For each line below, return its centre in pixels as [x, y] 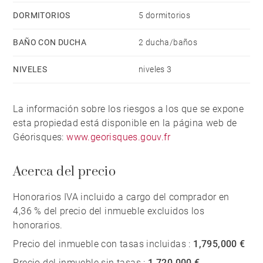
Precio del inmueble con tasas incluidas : [103, 244]
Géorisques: [40, 137]
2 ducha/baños [168, 42]
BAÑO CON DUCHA [50, 42]
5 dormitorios [165, 15]
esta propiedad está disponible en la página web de [125, 123]
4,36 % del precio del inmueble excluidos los [109, 211]
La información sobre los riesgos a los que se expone [129, 109]
